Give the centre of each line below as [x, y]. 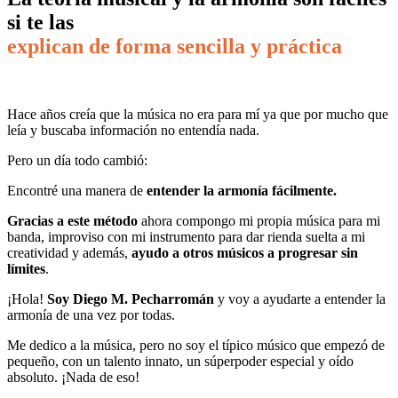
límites [26, 268]
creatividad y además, [69, 252]
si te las [40, 22]
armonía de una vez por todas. [91, 314]
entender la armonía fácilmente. [242, 190]
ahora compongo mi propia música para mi [261, 220]
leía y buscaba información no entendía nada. [133, 130]
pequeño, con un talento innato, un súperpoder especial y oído [180, 361]
